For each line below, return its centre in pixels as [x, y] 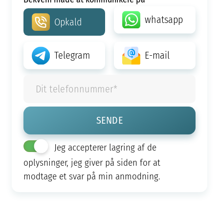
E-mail [157, 55]
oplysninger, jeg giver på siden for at [92, 163]
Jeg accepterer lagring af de [104, 148]
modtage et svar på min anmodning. [92, 176]
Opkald [68, 22]
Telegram [72, 55]
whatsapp [164, 20]
